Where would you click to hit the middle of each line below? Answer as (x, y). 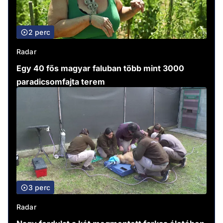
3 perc (39, 188)
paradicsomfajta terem (61, 82)
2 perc (39, 32)
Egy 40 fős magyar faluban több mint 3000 (100, 68)
